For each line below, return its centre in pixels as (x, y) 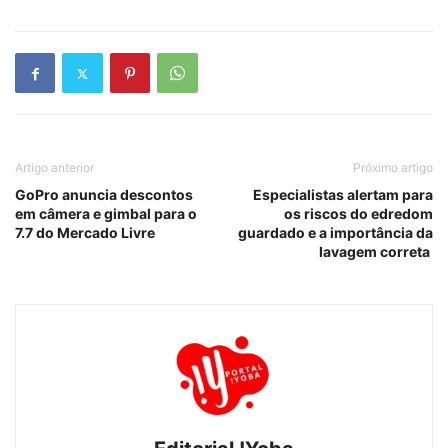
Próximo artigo (393, 168)
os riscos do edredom (358, 214)
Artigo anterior (54, 168)
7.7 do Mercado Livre (85, 233)
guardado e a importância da (335, 233)
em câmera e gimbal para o (106, 214)
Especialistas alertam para (343, 195)
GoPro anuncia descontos (104, 195)
